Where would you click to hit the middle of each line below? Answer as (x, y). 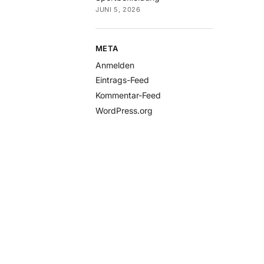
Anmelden (115, 65)
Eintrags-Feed (123, 80)
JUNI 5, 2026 (118, 10)
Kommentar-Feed (128, 95)
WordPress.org (124, 110)
